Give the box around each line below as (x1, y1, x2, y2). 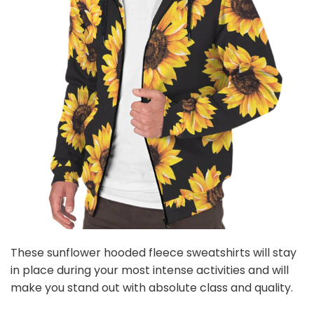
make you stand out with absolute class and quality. (11, 280, 293, 296)
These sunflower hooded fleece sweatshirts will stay (11, 245, 296, 261)
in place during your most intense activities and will (11, 262, 289, 279)
